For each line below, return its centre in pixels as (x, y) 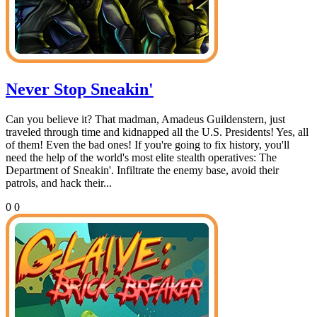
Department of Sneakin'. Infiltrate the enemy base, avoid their (142, 170)
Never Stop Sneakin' (80, 90)
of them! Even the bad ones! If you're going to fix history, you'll (148, 145)
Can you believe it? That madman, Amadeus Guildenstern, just (145, 119)
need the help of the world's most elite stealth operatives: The (141, 157)
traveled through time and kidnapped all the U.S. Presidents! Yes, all (157, 132)
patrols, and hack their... (59, 183)
